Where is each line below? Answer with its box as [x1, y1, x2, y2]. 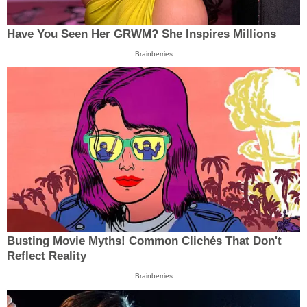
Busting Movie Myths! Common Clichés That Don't [7, 234, 282, 248]
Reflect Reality [7, 249, 86, 263]
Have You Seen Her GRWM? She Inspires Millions [7, 27, 276, 40]
